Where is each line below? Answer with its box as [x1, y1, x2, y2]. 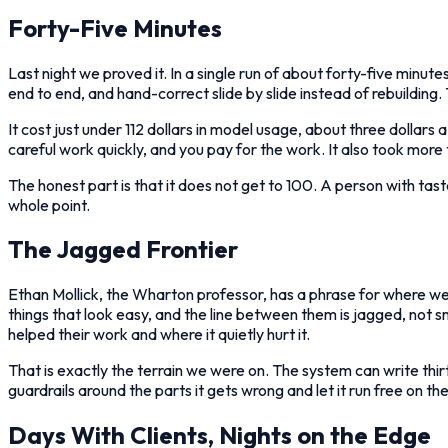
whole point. [8, 194, 90, 215]
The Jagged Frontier [8, 234, 238, 265]
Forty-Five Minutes [8, 12, 222, 43]
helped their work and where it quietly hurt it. [8, 324, 310, 345]
